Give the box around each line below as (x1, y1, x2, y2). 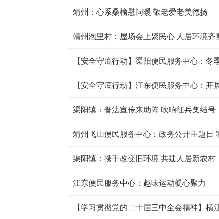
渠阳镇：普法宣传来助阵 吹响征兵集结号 (72, 106, 216, 114)
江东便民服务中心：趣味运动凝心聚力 (72, 179, 206, 187)
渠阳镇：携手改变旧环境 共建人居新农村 (72, 154, 216, 163)
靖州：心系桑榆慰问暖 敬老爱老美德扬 (72, 8, 208, 16)
